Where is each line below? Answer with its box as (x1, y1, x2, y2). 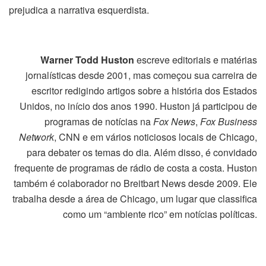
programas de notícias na (45, 115, 153, 129)
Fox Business (200, 115, 257, 129)
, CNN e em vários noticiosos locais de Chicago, (54, 130, 257, 144)
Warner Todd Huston (40, 53, 134, 67)
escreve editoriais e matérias (134, 53, 257, 67)
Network (19, 130, 54, 144)
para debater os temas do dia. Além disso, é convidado (27, 145, 257, 160)
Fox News (153, 115, 195, 129)
